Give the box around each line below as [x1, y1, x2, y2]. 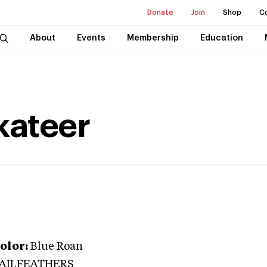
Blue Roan [30, 241, 83, 252]
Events [76, 34, 105, 42]
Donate [147, 9, 173, 16]
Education [200, 34, 243, 42]
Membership [126, 34, 179, 42]
